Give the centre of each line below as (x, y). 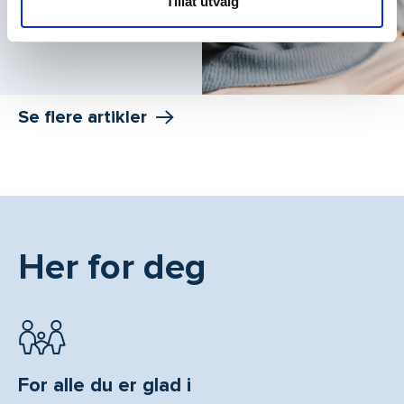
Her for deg (112, 268)
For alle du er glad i (105, 386)
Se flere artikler (83, 118)
